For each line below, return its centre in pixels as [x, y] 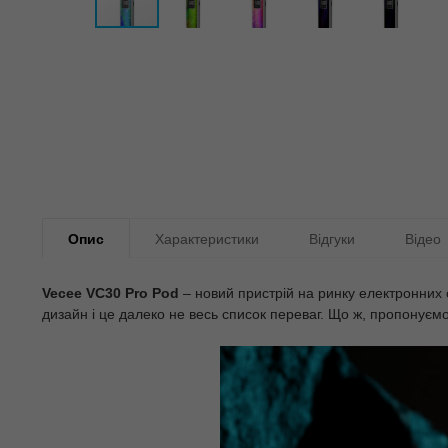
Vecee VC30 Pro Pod [110, 293]
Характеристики [207, 239]
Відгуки [332, 239]
